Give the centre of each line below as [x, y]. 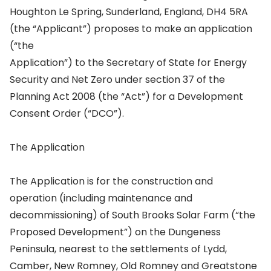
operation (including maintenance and [101, 198]
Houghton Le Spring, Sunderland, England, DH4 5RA [129, 12]
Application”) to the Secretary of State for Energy [128, 63]
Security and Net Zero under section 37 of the [117, 80]
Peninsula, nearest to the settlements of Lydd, [118, 249]
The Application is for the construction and [111, 181]
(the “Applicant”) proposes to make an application [131, 29]
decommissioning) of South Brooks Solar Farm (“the [132, 215]
